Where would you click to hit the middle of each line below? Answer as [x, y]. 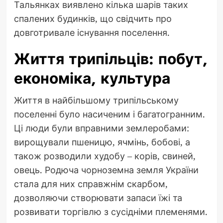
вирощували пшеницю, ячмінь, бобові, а [102, 142]
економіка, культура [92, 78]
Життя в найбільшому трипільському [96, 100]
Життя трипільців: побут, [111, 59]
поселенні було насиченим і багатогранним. [109, 114]
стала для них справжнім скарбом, [91, 183]
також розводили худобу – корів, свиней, [105, 156]
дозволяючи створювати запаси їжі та [98, 197]
